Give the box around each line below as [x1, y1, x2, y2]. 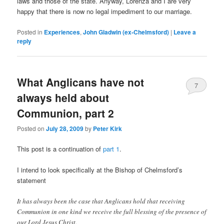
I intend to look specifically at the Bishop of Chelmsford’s [17, 165, 183, 175]
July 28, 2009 [46, 124, 84, 133]
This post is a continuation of [17, 144, 103, 154]
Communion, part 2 [17, 105, 114, 120]
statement [17, 175, 46, 185]
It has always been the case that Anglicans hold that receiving [17, 196, 185, 206]
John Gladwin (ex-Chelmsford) [83, 27, 169, 36]
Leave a [173, 27, 196, 36]
